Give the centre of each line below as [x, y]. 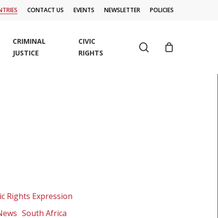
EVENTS [84, 10]
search [164, 47]
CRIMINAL [29, 41]
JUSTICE [26, 53]
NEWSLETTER [122, 10]
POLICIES [162, 10]
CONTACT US [45, 10]
